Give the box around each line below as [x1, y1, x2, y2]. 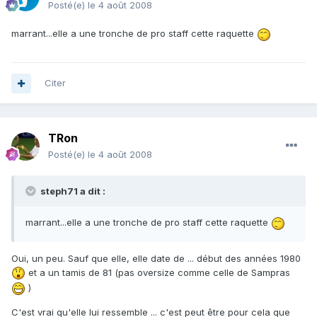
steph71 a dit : [38, 185, 105, 197]
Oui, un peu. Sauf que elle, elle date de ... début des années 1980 [11, 252, 301, 264]
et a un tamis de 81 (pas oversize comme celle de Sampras [25, 266, 290, 278]
